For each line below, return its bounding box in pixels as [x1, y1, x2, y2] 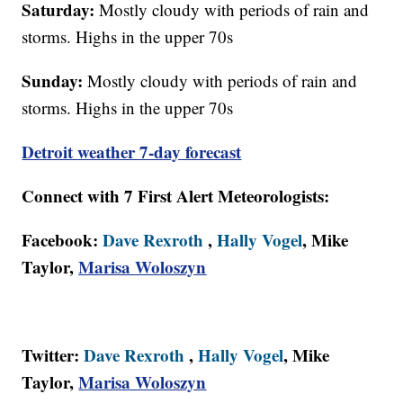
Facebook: [22, 228, 103, 253]
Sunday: [22, 68, 88, 94]
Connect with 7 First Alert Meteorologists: [22, 184, 330, 209]
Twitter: [22, 343, 85, 368]
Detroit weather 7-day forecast [22, 139, 242, 165]
